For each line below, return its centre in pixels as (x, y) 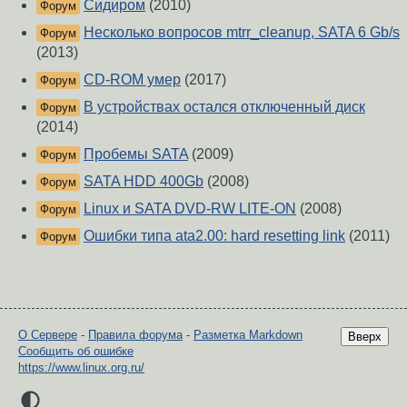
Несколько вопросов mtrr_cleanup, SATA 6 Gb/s (242, 33)
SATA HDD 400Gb (144, 182)
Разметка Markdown (248, 335)
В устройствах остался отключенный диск (224, 107)
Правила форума (135, 335)
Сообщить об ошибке (76, 352)
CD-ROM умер (132, 80)
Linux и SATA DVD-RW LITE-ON (190, 209)
